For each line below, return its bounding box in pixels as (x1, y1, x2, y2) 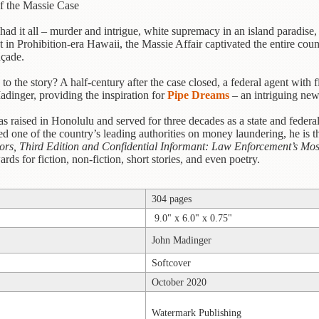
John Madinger (152, 234, 211, 246)
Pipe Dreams (167, 89, 229, 102)
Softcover (152, 257, 191, 269)
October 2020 (152, 276, 206, 288)
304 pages (152, 193, 192, 205)
